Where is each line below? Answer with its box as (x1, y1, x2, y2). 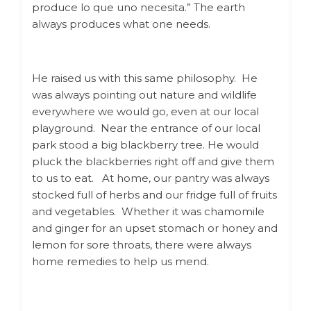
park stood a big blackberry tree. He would (32, 137, 259, 151)
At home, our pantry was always (102, 171, 269, 185)
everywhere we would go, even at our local (32, 104, 259, 118)
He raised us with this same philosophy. (32, 71, 242, 85)
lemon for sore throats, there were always (32, 237, 251, 251)
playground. (32, 121, 101, 135)
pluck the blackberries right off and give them (32, 154, 274, 168)
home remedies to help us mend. (32, 254, 212, 268)
